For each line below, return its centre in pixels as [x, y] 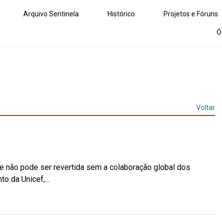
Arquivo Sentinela [51, 14]
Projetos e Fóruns [191, 14]
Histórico [121, 14]
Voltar [206, 108]
